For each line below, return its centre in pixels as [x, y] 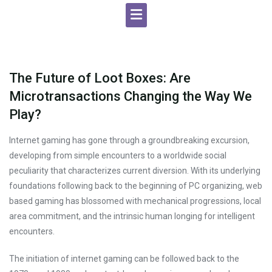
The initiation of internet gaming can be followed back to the [124, 259]
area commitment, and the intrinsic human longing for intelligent [132, 216]
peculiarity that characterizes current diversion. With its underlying [135, 171]
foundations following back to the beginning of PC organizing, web [136, 186]
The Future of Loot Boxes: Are [100, 78]
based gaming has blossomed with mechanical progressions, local [135, 201]
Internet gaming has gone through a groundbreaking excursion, [129, 140]
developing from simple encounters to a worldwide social [118, 155]
